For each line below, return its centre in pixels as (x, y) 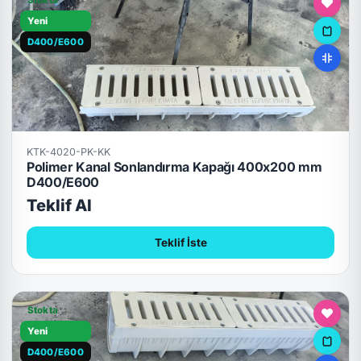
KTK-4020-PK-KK (68, 151)
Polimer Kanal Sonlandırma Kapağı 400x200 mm (174, 166)
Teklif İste (180, 242)
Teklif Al (59, 206)
